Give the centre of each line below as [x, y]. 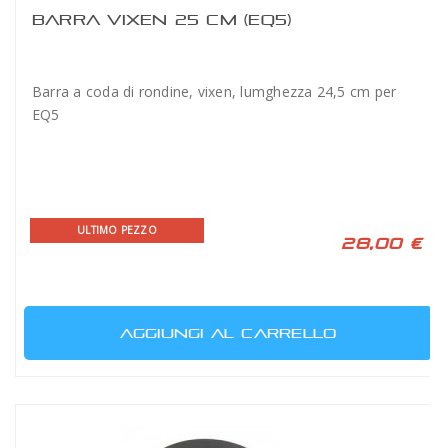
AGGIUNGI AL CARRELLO [228, 333]
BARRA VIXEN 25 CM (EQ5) [162, 19]
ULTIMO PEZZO [117, 230]
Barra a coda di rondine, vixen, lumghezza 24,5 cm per [214, 91]
